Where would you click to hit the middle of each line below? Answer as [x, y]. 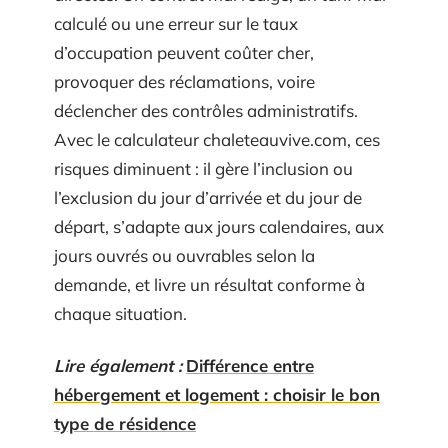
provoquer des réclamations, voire [184, 81]
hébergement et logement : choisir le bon [217, 394]
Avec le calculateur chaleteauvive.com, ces [217, 139]
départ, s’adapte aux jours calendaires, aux [219, 226]
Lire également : [118, 365]
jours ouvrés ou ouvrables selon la [184, 255]
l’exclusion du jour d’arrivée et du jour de [208, 197]
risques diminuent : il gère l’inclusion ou [203, 168]
